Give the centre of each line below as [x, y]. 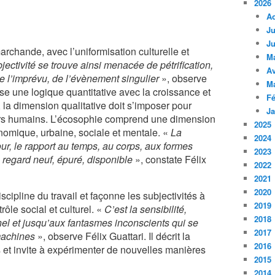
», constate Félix [169, 159]
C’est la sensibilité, [145, 209]
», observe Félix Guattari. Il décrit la [113, 236]
